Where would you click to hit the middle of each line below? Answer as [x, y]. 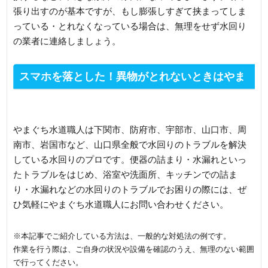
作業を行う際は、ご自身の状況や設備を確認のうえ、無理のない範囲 [134, 249]
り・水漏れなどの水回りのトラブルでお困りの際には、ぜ [130, 189]
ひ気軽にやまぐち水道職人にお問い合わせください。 [121, 204]
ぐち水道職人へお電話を [73, 103]
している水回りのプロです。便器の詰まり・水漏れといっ [130, 159]
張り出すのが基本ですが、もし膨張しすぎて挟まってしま [130, 11]
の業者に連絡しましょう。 [67, 41]
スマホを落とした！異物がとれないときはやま [133, 76]
